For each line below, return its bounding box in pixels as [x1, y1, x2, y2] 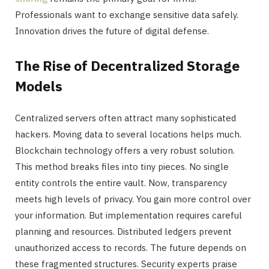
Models [15, 77, 62, 95]
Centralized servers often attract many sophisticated [15, 112, 236, 124]
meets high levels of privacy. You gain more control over [15, 193, 251, 205]
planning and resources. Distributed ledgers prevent [15, 226, 232, 238]
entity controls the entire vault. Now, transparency [15, 177, 227, 189]
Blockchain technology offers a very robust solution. [15, 145, 235, 157]
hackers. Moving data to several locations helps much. [15, 128, 241, 141]
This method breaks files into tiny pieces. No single [15, 161, 229, 173]
